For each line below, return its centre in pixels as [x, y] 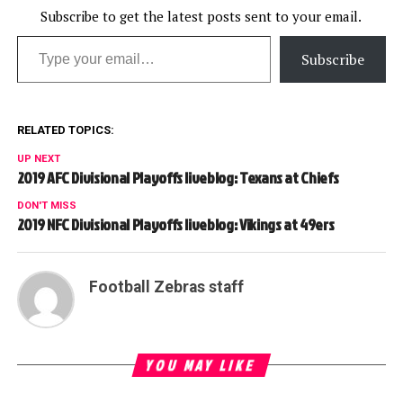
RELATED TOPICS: [65, 130]
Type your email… [40, 35]
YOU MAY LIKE [201, 365]
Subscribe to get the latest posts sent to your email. [201, 16]
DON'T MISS [46, 205]
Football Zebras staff [166, 287]
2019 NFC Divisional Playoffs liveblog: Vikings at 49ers [175, 224]
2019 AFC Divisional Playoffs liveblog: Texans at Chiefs [178, 177]
